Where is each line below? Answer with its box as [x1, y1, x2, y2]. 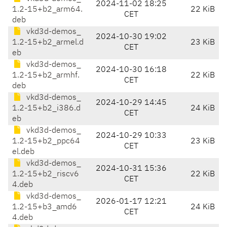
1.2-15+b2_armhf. [12, 71, 80, 80]
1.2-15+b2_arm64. [12, 6, 83, 14]
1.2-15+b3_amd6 [12, 203, 77, 212]
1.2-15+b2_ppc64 [12, 137, 80, 146]
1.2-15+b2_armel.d [12, 39, 84, 47]
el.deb [12, 148, 34, 157]
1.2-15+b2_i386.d [12, 104, 81, 113]
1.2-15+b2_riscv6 [12, 170, 79, 179]
